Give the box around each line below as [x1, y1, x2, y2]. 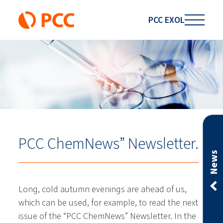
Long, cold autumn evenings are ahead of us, [18, 183, 187, 196]
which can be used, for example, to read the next [18, 197, 199, 209]
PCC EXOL [148, 13, 185, 26]
